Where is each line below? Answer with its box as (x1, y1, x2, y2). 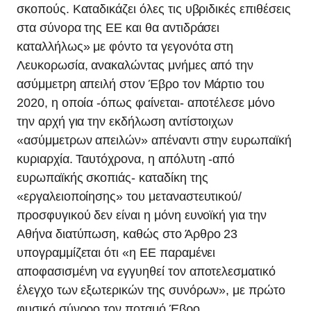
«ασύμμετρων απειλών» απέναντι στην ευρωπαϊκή (17, 133, 292, 147)
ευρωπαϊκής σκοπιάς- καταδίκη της (17, 171, 208, 185)
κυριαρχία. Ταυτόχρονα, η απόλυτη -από (17, 152, 235, 166)
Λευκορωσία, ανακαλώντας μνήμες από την (17, 58, 254, 72)
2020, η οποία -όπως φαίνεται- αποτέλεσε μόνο (17, 96, 275, 110)
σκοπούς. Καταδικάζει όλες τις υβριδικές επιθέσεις (17, 2, 291, 16)
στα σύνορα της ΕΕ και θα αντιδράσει (17, 21, 220, 35)
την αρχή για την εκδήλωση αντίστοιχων (17, 115, 234, 128)
